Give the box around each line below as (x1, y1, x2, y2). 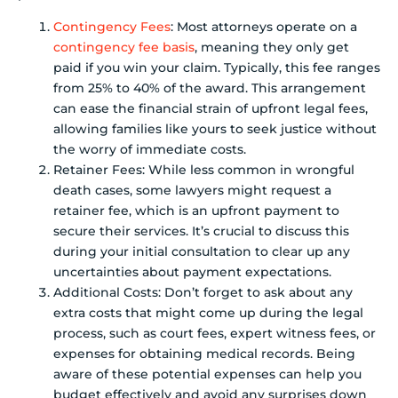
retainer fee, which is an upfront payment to (53, 203, 339, 219)
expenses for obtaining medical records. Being (53, 346, 355, 362)
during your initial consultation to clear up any (53, 243, 350, 260)
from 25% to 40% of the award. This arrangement (53, 80, 366, 97)
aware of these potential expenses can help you (53, 366, 362, 383)
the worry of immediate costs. (53, 141, 246, 158)
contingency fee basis (53, 39, 195, 56)
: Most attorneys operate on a (171, 19, 357, 36)
